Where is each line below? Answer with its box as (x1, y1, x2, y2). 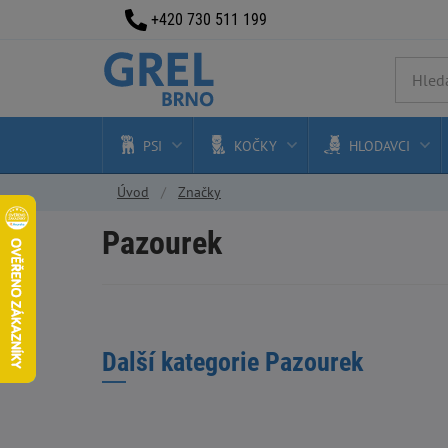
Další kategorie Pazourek (102, 347, 363, 377)
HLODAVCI (349, 137, 410, 155)
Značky (178, 183, 221, 201)
